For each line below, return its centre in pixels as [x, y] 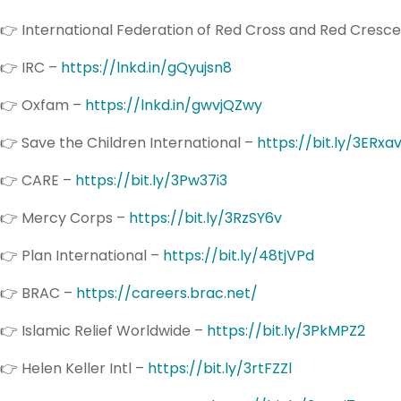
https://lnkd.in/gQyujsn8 [146, 67]
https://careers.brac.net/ [167, 293]
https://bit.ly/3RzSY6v [205, 218]
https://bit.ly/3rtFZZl [220, 368]
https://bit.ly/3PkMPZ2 [286, 330]
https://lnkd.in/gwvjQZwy [174, 105]
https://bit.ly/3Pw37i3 [151, 180]
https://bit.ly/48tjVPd [239, 255]
